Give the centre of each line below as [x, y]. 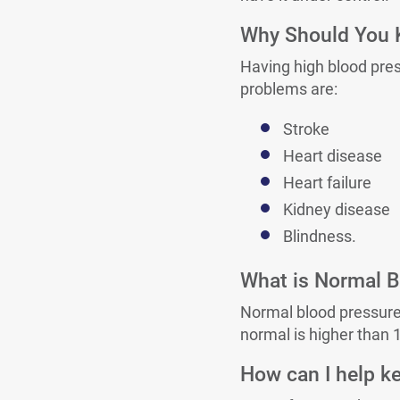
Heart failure [327, 183]
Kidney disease [336, 209]
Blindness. [319, 236]
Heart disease [332, 156]
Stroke [306, 129]
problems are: [288, 89]
